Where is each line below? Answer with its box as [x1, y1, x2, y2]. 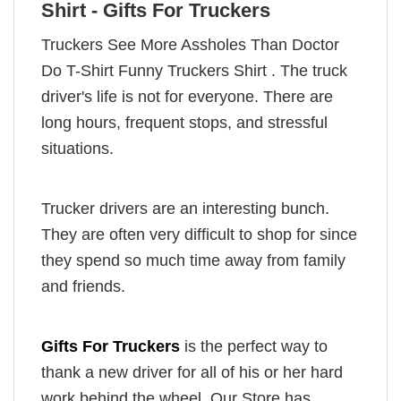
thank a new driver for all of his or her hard [41, 363, 343, 382]
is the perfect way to [180, 337, 328, 356]
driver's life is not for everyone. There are [41, 88, 333, 107]
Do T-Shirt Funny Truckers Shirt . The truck [41, 62, 347, 81]
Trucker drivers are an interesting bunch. [41, 200, 329, 218]
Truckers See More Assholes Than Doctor [41, 36, 339, 55]
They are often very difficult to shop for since [41, 226, 357, 244]
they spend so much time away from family [41, 252, 346, 270]
